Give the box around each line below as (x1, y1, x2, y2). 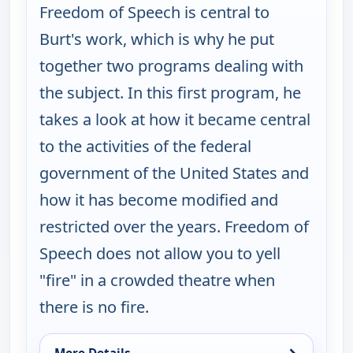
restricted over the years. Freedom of (39, 216, 309, 238)
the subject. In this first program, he (39, 82, 301, 104)
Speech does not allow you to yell (39, 243, 281, 265)
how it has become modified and (39, 189, 278, 211)
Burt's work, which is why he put (39, 28, 274, 50)
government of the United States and (39, 162, 309, 184)
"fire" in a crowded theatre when (39, 269, 275, 292)
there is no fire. (39, 296, 149, 318)
